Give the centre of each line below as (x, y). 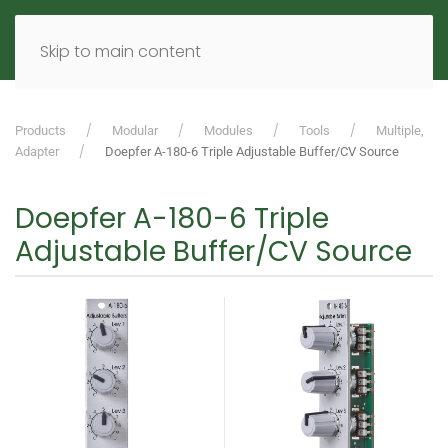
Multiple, (400, 130)
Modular (135, 130)
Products (40, 130)
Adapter (37, 151)
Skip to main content (120, 51)
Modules (228, 130)
